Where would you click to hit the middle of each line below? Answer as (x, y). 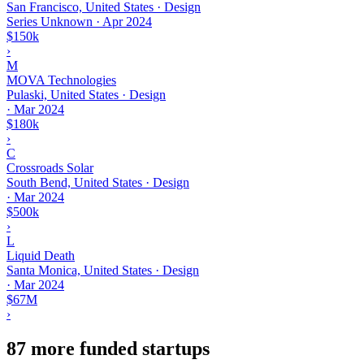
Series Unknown (50, 21)
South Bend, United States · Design (98, 182)
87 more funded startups (108, 348)
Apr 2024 (127, 21)
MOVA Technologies (61, 80)
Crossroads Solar (50, 167)
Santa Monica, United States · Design (103, 270)
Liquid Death (41, 255)
